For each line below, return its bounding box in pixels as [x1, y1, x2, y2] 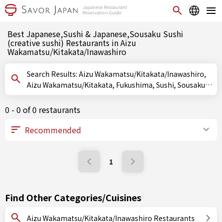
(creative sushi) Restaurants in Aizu [7, 37, 136, 49]
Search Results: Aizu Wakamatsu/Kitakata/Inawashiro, [27, 69, 79, 79]
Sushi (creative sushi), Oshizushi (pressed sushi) [27, 91, 184, 101]
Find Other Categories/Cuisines [5, 191, 141, 204]
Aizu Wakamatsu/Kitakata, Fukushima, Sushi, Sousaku [27, 80, 205, 90]
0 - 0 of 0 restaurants [5, 104, 80, 115]
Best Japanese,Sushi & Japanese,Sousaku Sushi [7, 28, 183, 40]
